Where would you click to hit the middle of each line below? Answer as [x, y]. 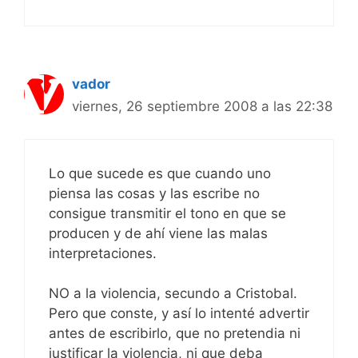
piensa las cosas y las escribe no [154, 193]
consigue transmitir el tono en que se [167, 213]
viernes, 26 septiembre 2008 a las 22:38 [202, 107]
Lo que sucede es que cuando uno [160, 173]
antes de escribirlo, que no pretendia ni [175, 334]
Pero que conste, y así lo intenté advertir [179, 314]
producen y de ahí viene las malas [158, 233]
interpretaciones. [103, 253]
